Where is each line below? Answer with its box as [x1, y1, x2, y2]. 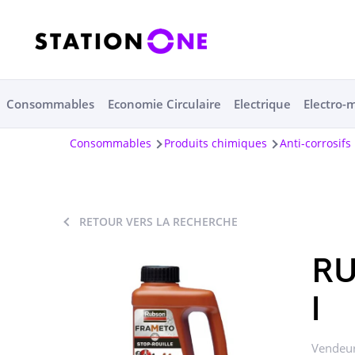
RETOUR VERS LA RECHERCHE [79, 214, 238, 229]
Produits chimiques [164, 136, 267, 151]
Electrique [233, 96, 291, 112]
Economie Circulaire [107, 96, 221, 112]
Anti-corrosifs [280, 136, 351, 151]
